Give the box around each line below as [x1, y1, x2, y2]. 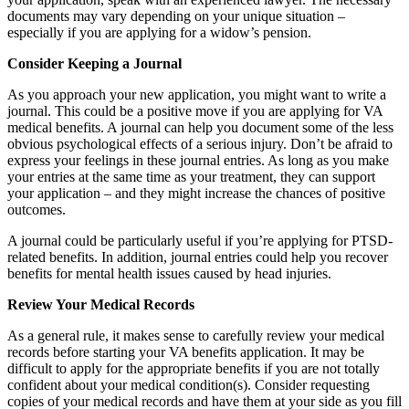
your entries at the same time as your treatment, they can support [7, 169, 375, 185]
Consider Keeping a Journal [7, 56, 182, 72]
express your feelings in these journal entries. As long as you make [7, 152, 389, 169]
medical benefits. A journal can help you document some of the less [7, 120, 393, 136]
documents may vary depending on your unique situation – [7, 8, 345, 25]
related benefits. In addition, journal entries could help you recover [7, 249, 388, 266]
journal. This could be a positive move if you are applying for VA [7, 103, 383, 120]
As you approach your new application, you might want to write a [7, 87, 386, 103]
